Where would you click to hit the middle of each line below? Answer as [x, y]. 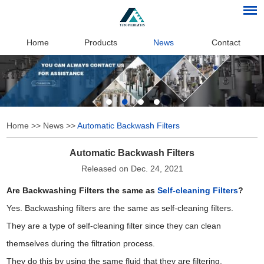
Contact [226, 42]
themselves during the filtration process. [81, 243]
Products [100, 42]
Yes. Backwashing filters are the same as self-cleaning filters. [120, 208]
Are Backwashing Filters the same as [82, 190]
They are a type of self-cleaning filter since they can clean [114, 225]
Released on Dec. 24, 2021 [132, 168]
